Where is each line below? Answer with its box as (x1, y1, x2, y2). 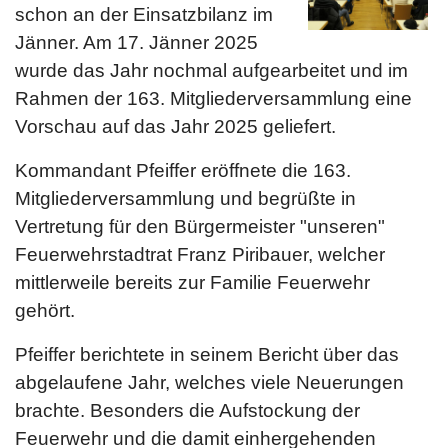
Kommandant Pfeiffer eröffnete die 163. (15, 160, 351, 181)
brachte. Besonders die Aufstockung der (15, 400, 360, 421)
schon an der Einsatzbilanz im (15, 4, 273, 25)
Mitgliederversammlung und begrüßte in (15, 188, 356, 209)
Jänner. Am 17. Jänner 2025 (15, 32, 258, 53)
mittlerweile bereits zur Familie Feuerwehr (15, 272, 370, 293)
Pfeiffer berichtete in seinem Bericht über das (15, 344, 399, 365)
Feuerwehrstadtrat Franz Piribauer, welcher (15, 244, 385, 265)
